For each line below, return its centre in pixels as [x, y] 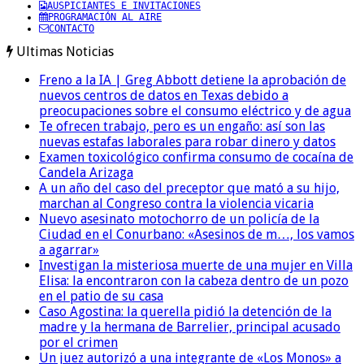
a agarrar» [69, 249]
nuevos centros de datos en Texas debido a [164, 95]
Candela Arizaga [86, 172]
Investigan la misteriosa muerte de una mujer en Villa [196, 265]
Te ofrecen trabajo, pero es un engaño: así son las [182, 126]
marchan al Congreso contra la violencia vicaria [176, 203]
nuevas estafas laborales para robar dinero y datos [187, 141]
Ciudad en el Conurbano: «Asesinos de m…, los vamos [197, 234]
